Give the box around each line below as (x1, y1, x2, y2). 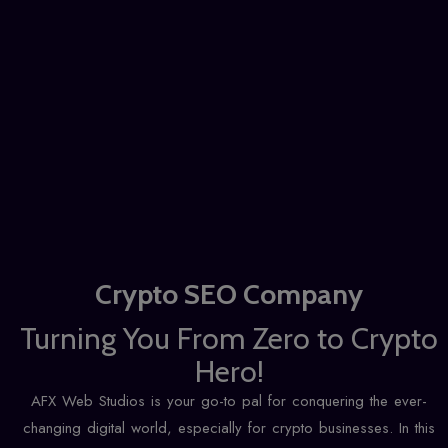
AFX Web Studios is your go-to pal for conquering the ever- (31, 389, 427, 412)
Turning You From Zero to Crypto (20, 319, 438, 357)
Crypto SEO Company (95, 276, 363, 311)
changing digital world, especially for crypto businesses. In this (23, 416, 435, 439)
